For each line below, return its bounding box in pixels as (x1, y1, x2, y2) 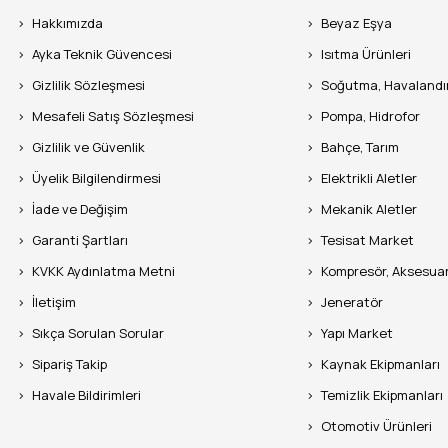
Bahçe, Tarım (321, 137, 400, 156)
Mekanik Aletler (321, 199, 418, 218)
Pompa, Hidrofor (321, 106, 421, 125)
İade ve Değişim (32, 199, 129, 218)
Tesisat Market (321, 230, 415, 249)
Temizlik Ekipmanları (321, 385, 444, 404)
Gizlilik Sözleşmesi (32, 75, 146, 94)
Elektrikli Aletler (321, 168, 418, 187)
